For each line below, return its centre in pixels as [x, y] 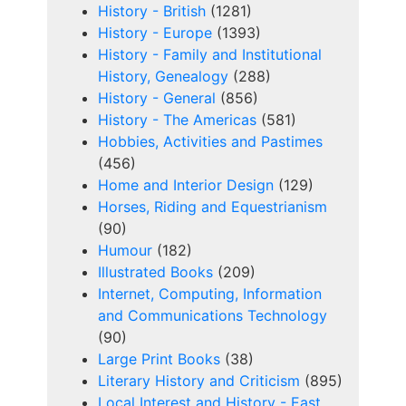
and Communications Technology [213, 316]
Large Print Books [159, 359]
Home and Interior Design [186, 185]
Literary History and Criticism [199, 381]
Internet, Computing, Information [210, 294]
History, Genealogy [163, 77]
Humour [125, 251]
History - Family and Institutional [210, 55]
